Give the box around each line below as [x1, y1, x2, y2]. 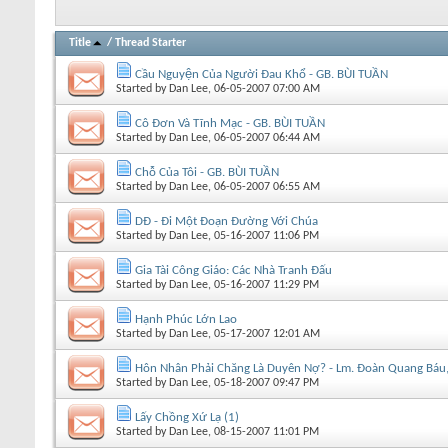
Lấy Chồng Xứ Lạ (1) [135, 410, 239, 424]
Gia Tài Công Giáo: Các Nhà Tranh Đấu [135, 263, 332, 277]
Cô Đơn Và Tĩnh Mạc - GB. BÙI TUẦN [135, 116, 325, 130]
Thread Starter [115, 36, 186, 49]
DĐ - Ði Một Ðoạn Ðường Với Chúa [135, 214, 318, 228]
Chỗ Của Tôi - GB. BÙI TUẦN [135, 165, 279, 179]
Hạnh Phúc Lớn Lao [135, 312, 237, 326]
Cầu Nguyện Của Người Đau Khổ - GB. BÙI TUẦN [135, 67, 388, 81]
